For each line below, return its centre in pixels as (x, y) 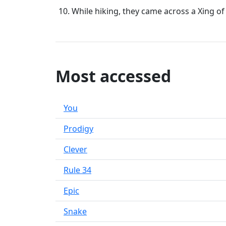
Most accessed (113, 76)
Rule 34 (77, 170)
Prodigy (78, 129)
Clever (75, 149)
